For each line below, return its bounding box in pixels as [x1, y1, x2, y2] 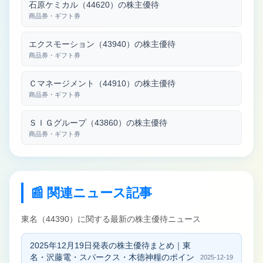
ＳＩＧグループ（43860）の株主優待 [29, 118, 167, 128]
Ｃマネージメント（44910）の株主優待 [29, 79, 176, 89]
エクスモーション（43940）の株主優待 [29, 39, 176, 49]
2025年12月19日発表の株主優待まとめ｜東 [30, 241, 191, 251]
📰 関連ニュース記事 [31, 186, 152, 201]
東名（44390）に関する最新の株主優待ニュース [21, 214, 201, 224]
